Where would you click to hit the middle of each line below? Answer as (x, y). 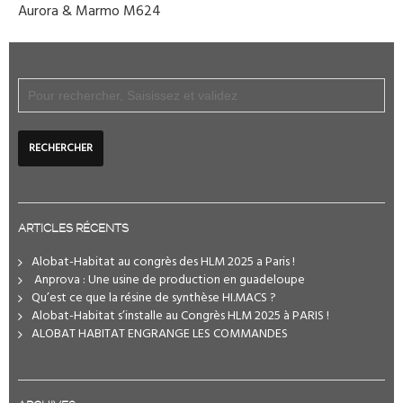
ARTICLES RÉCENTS (73, 228)
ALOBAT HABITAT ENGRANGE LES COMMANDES (160, 334)
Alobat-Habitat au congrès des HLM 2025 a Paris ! (163, 262)
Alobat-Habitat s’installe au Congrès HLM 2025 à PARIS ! (180, 316)
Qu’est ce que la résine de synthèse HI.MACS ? (154, 298)
